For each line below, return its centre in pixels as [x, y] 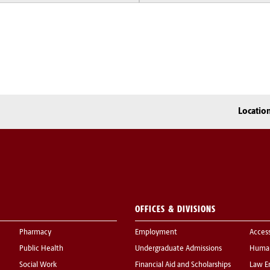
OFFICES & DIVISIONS [175, 209]
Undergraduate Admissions [178, 249]
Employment [156, 233]
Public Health [41, 249]
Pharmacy [35, 233]
